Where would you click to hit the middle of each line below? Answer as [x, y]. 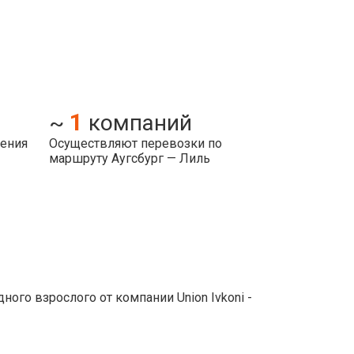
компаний [140, 123]
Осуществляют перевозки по [136, 143]
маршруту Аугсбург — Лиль [130, 158]
